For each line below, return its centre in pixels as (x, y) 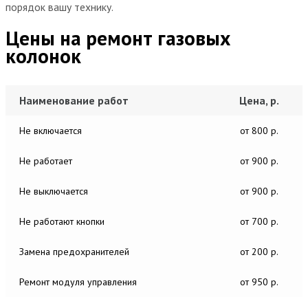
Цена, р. (259, 100)
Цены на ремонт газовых (118, 37)
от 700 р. (259, 221)
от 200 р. (259, 251)
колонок (43, 55)
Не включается (51, 130)
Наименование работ (74, 100)
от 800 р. (259, 130)
